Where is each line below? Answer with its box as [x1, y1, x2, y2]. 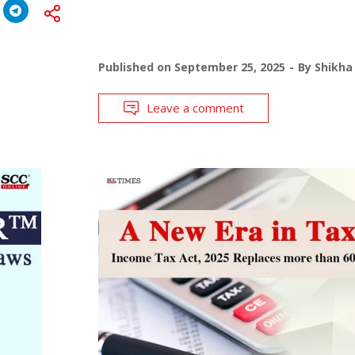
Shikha [314, 59, 353, 74]
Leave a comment [146, 99, 244, 116]
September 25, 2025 [174, 59, 285, 74]
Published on [97, 59, 174, 74]
